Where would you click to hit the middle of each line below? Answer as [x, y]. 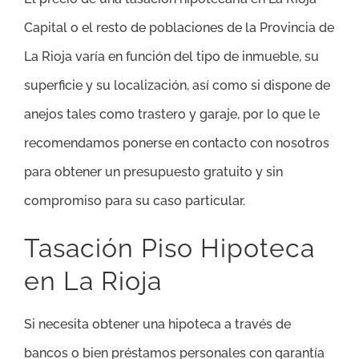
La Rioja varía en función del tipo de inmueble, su [171, 57]
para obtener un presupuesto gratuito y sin [153, 172]
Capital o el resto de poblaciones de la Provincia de [179, 28]
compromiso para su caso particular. [135, 201]
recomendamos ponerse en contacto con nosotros [177, 143]
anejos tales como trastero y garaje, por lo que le [172, 115]
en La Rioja [93, 281]
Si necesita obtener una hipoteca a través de [157, 325]
